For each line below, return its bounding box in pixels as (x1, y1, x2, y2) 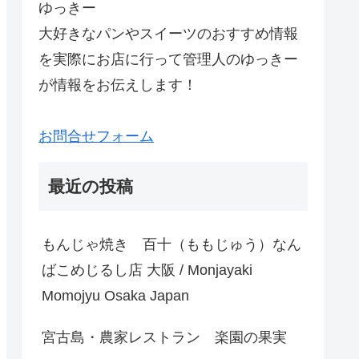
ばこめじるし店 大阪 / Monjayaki (42, 261, 252, 278)
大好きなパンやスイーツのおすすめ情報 (38, 25, 298, 42)
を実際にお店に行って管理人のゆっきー (38, 50, 298, 67)
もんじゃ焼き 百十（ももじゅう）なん (42, 236, 301, 252)
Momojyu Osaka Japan (42, 287, 189, 304)
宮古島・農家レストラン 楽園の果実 (42, 329, 287, 345)
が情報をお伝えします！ (38, 76, 197, 93)
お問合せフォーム (38, 127, 154, 144)
